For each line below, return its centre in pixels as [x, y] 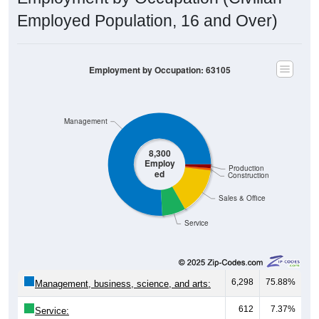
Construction [248, 175]
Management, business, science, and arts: [123, 283]
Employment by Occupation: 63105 [159, 70]
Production [247, 168]
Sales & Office [242, 198]
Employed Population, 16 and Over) [147, 20]
